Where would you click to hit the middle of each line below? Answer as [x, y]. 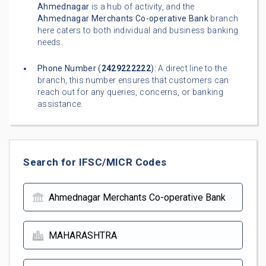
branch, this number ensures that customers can [133, 80]
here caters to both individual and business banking [138, 31]
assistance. [60, 104]
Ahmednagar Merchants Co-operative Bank [123, 19]
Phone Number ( [69, 69]
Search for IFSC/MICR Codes [95, 162]
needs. [50, 42]
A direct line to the [191, 69]
